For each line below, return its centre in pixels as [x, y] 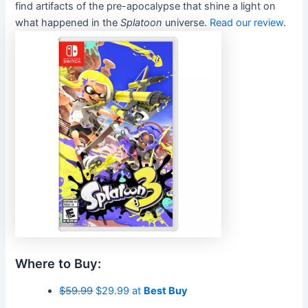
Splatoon [142, 22]
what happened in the [68, 22]
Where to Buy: [58, 264]
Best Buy [166, 290]
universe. [186, 22]
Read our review [247, 22]
